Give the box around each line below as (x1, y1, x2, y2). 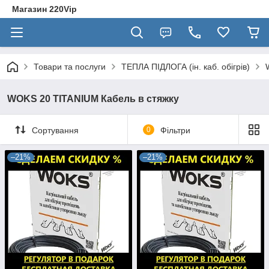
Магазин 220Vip (12, 4, 77, 14)
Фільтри (160, 125, 190, 135)
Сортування (32, 125, 79, 135)
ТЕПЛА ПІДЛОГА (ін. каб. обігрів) (121, 62, 250, 71)
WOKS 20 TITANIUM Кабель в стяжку (7, 94, 179, 104)
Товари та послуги (34, 62, 106, 71)
